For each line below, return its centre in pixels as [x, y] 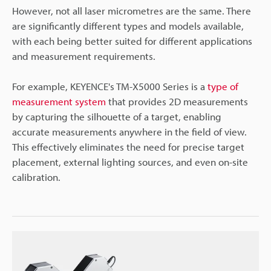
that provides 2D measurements [177, 101]
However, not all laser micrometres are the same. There [132, 10]
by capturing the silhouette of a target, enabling [117, 116]
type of [223, 86]
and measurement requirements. [84, 56]
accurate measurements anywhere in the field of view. [129, 131]
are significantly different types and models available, [128, 25]
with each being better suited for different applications [132, 41]
